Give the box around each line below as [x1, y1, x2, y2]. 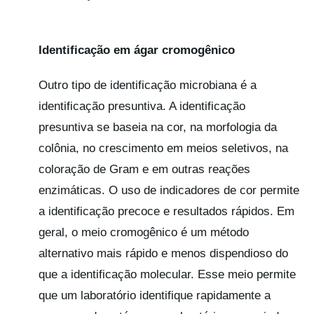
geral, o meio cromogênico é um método [38, 225, 249, 239]
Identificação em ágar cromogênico [38, 43, 235, 57]
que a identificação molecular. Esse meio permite [38, 267, 296, 281]
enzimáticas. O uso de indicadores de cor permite [38, 183, 299, 197]
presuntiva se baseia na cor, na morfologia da [38, 120, 277, 134]
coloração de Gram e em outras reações [38, 162, 250, 176]
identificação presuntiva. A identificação [38, 99, 245, 113]
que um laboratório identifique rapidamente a [38, 288, 271, 302]
